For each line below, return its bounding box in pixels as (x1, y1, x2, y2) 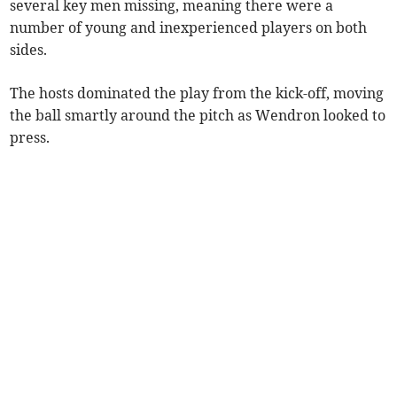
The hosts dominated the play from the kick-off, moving (10, 83, 385, 102)
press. (10, 128, 51, 146)
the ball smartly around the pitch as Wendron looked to (10, 105, 386, 124)
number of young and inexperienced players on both (10, 18, 368, 36)
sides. (10, 40, 48, 58)
